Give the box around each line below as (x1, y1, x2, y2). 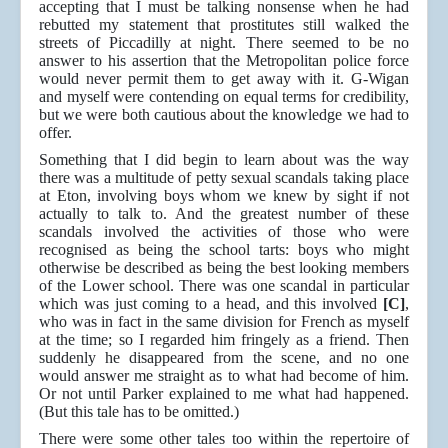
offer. (39, 124, 72, 142)
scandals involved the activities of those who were (39, 223, 409, 241)
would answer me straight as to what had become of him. (39, 367, 409, 385)
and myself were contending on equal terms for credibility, (39, 88, 409, 106)
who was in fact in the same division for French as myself (39, 313, 409, 331)
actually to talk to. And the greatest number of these (39, 205, 409, 223)
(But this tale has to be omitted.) (39, 403, 239, 421)
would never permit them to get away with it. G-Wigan (39, 70, 409, 88)
